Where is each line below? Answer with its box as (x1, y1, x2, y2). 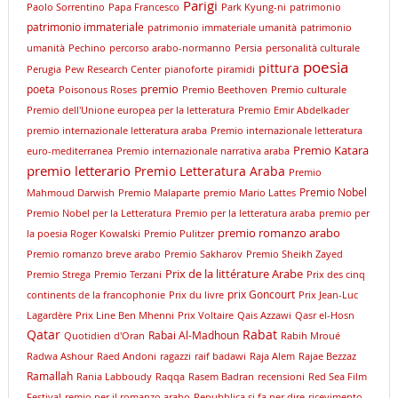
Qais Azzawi (236, 309, 291, 322)
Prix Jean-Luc (298, 289, 358, 302)
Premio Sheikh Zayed (245, 248, 343, 261)
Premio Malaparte (117, 187, 200, 200)
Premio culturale (270, 84, 346, 97)
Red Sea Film (307, 370, 367, 384)
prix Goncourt (227, 287, 295, 302)
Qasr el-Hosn (294, 309, 354, 322)
